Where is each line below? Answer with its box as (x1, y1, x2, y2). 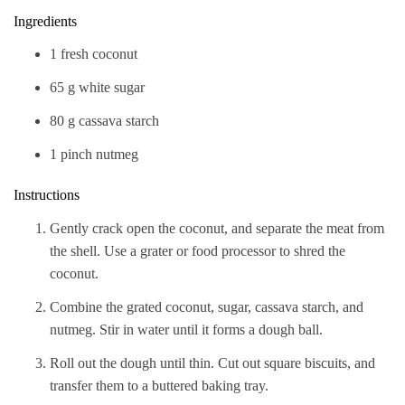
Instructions (14, 187, 80, 203)
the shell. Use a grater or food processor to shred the (50, 243, 345, 259)
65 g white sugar (50, 80, 145, 96)
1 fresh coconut (50, 46, 137, 62)
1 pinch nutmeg (50, 146, 138, 163)
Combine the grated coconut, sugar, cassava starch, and (50, 299, 363, 316)
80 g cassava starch (50, 113, 159, 129)
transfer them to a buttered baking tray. (50, 378, 268, 394)
